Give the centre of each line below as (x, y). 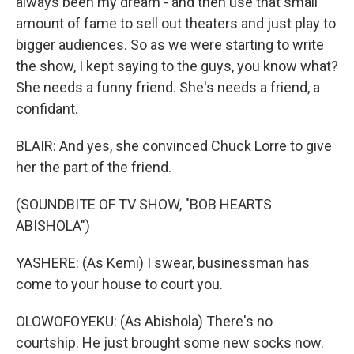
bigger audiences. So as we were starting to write (170, 45)
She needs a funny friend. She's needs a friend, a (168, 87)
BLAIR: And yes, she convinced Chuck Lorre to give (174, 146)
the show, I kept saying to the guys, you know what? (177, 66)
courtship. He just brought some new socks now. (170, 343)
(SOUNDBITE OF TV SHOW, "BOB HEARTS (144, 204)
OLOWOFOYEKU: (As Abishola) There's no (144, 321)
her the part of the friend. (94, 167)
